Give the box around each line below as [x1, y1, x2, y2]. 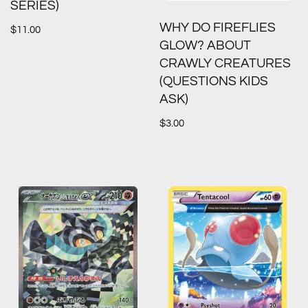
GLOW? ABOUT [159, 39, 252, 53]
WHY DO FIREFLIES [159, 21, 276, 35]
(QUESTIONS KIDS [159, 75, 269, 89]
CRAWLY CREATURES [159, 57, 291, 71]
